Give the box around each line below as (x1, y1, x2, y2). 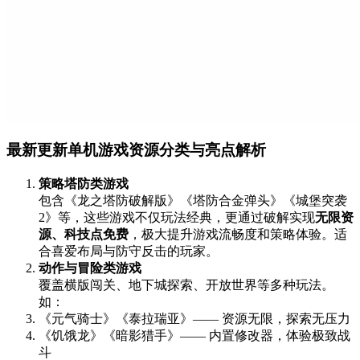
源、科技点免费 (39, 227, 129, 242)
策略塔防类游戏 (39, 177, 129, 191)
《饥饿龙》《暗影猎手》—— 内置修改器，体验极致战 (39, 329, 350, 343)
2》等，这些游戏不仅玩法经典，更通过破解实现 (39, 211, 315, 225)
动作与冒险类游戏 (39, 261, 141, 276)
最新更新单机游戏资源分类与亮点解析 (6, 141, 266, 159)
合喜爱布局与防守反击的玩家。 (39, 244, 219, 259)
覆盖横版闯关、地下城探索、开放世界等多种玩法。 (39, 278, 334, 292)
